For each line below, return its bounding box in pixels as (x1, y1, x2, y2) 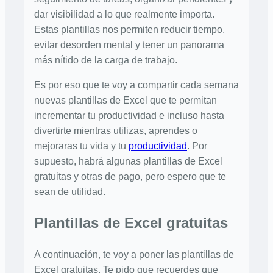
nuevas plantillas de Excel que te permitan (34, 95, 217, 106)
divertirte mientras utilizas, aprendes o (34, 126, 197, 136)
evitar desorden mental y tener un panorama (34, 40, 224, 51)
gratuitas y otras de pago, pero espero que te (34, 171, 226, 182)
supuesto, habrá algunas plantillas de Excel (34, 156, 222, 167)
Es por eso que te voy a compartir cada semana (34, 80, 239, 91)
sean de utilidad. (34, 186, 105, 197)
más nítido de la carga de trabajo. (34, 55, 177, 66)
